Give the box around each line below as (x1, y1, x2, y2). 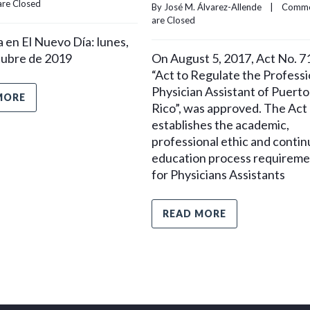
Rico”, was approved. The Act (152, 100, 307, 116)
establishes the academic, (152, 117, 289, 133)
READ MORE (163, 208, 226, 220)
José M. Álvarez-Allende (164, 1, 262, 13)
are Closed (152, 15, 195, 26)
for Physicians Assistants (152, 167, 285, 183)
